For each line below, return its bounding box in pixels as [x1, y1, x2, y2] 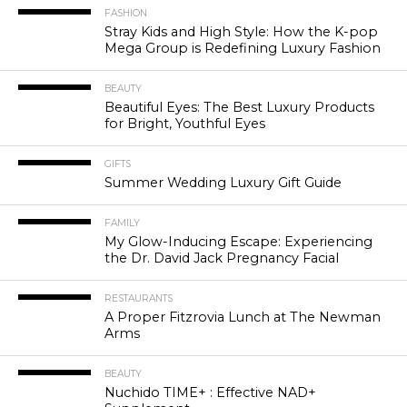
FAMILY [104, 217, 140, 230]
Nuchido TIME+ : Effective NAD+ [104, 384, 316, 402]
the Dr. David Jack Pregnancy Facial [104, 250, 339, 267]
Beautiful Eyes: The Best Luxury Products [104, 99, 374, 116]
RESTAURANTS [104, 293, 173, 305]
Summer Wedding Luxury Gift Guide [104, 174, 342, 192]
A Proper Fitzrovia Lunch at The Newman [104, 309, 381, 326]
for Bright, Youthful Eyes [104, 115, 265, 133]
